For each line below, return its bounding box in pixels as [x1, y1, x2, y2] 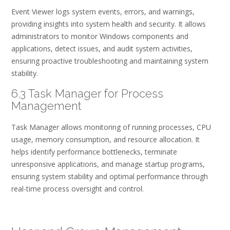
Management [11, 99, 82, 112]
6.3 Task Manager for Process [11, 86, 163, 100]
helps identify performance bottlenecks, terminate [11, 146, 177, 157]
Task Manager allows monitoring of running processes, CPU [11, 122, 211, 132]
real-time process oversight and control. [11, 183, 144, 194]
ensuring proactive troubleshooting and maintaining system [11, 55, 208, 66]
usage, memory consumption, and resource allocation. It [11, 134, 200, 144]
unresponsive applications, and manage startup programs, [11, 159, 205, 169]
